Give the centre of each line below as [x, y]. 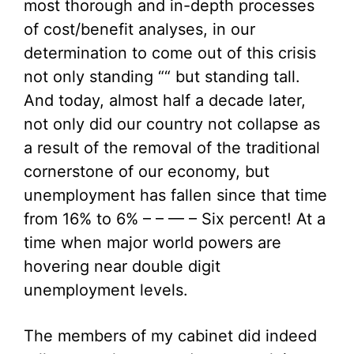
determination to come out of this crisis [170, 53]
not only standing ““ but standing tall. [162, 77]
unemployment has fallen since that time [175, 195]
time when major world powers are [153, 243]
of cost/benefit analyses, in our [139, 29]
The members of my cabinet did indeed [170, 336]
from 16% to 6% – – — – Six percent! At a [175, 219]
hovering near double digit [122, 266]
